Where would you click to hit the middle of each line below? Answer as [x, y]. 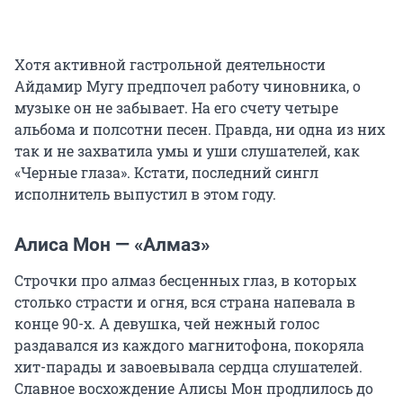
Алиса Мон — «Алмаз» [112, 244]
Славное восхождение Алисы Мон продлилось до [194, 388]
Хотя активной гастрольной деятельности [170, 64]
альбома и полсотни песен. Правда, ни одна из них [200, 129]
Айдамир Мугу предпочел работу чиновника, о [188, 85]
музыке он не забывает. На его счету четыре [176, 107]
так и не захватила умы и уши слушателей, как [187, 150]
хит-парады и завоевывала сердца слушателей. [188, 366]
